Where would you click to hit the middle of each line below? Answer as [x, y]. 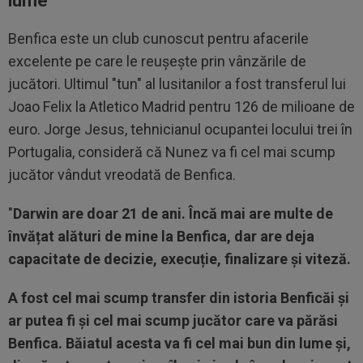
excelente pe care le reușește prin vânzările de [157, 61]
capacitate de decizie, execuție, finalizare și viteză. [179, 258]
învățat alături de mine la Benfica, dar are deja [161, 236]
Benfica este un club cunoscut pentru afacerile [158, 38]
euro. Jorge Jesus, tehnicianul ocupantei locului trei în [180, 129]
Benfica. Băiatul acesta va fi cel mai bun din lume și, [179, 343]
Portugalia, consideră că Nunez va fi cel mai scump [172, 152]
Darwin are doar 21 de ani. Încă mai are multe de [173, 213]
